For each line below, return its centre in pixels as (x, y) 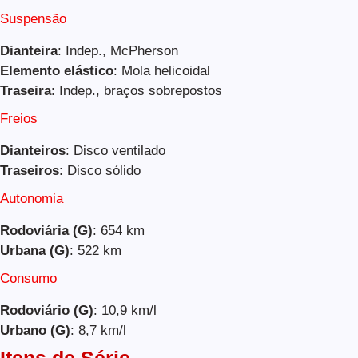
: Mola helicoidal (162, 71)
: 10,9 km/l (125, 311)
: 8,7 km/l (98, 331)
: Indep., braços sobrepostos (137, 91)
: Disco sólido (100, 171)
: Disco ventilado (115, 151)
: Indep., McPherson (118, 51)
